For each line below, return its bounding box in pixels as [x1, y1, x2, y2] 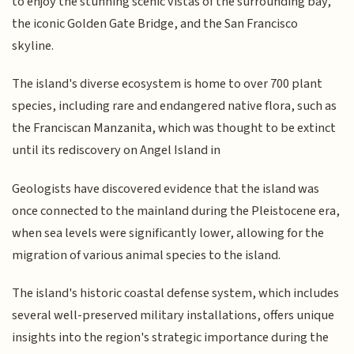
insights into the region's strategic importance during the [12, 328, 330, 348]
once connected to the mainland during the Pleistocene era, [12, 201, 341, 220]
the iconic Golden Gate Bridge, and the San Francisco [12, 13, 299, 33]
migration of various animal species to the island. [12, 245, 281, 265]
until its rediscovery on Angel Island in [12, 141, 221, 160]
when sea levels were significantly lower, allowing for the [12, 223, 325, 243]
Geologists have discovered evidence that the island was [12, 179, 320, 198]
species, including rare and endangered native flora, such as [12, 96, 337, 116]
